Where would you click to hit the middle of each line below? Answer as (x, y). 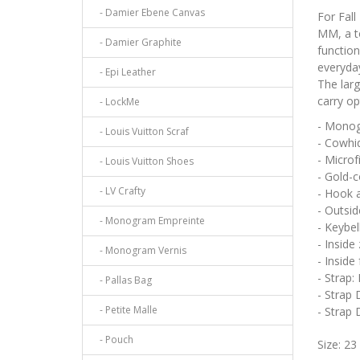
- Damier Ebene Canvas (149, 13)
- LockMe (116, 102)
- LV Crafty (119, 191)
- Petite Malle (125, 310)
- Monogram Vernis (139, 251)
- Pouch (113, 340)
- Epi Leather (124, 72)
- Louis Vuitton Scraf (141, 132)
